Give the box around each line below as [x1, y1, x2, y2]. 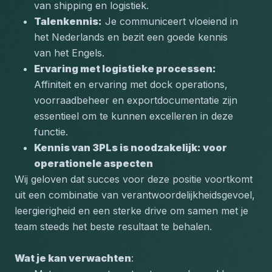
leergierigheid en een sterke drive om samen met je [15, 205, 248, 217]
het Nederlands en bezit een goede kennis [34, 31, 228, 43]
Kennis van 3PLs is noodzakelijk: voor [34, 141, 227, 154]
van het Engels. [34, 47, 104, 59]
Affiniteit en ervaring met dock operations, [34, 78, 228, 90]
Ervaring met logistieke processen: [34, 63, 216, 75]
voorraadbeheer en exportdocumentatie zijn [34, 94, 237, 106]
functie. [34, 126, 68, 138]
